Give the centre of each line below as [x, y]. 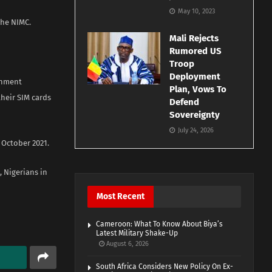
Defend [185, 102]
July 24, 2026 [195, 131]
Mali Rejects [194, 39]
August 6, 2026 [127, 244]
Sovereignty [195, 115]
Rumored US [196, 51]
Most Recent [121, 197]
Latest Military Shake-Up [137, 233]
